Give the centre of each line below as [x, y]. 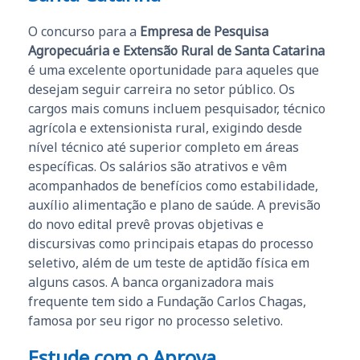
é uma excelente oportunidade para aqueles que [174, 70]
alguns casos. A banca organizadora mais [151, 282]
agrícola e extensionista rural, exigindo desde [165, 127]
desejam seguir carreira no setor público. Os [162, 89]
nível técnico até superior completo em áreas [164, 147]
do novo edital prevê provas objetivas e [146, 224]
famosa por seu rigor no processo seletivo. [155, 320]
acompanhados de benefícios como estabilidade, [173, 185]
